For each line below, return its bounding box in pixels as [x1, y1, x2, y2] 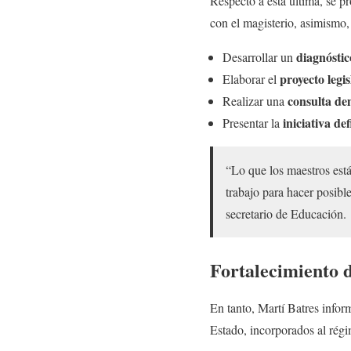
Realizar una [223, 92, 288, 110]
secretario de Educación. [226, 205, 346, 223]
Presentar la [223, 114, 283, 132]
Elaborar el [223, 71, 280, 88]
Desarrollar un [223, 49, 296, 66]
